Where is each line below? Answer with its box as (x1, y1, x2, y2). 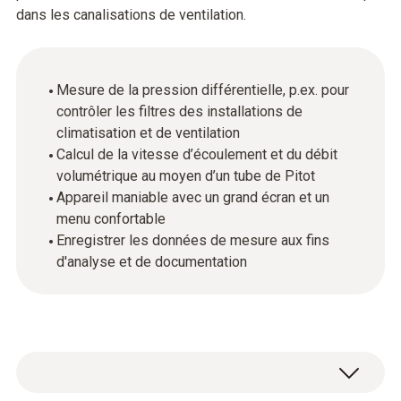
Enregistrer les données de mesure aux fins (56, 232, 329, 249)
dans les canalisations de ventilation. (16, 6, 246, 23)
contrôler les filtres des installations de (56, 103, 303, 120)
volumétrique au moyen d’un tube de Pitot (56, 167, 315, 184)
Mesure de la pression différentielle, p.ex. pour (56, 81, 349, 98)
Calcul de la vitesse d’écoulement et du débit (56, 146, 337, 163)
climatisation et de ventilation (56, 124, 240, 141)
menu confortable (56, 210, 166, 227)
